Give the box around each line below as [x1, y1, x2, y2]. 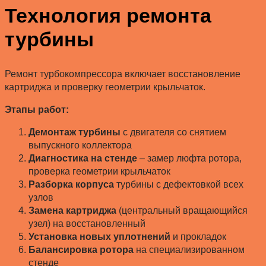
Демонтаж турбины [28, 127, 121, 138]
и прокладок [170, 232, 226, 242]
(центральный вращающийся [116, 205, 248, 216]
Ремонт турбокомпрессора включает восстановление [5, 69, 240, 80]
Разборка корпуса [28, 179, 114, 190]
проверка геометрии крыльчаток [28, 166, 170, 177]
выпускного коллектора [28, 140, 132, 151]
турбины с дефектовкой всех [114, 179, 243, 190]
